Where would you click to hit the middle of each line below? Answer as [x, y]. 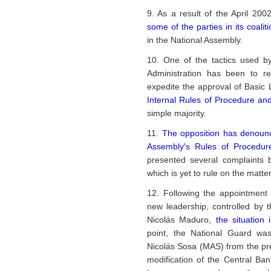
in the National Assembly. [195, 40]
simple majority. [177, 113]
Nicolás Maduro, [181, 220]
